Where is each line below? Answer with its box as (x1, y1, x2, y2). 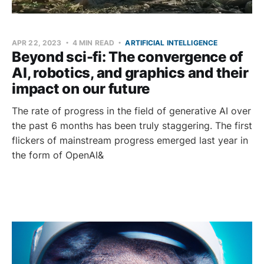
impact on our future (12, 80, 150, 97)
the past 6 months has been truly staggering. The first (12, 119, 252, 131)
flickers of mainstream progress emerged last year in (12, 134, 248, 146)
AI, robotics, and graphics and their (12, 64, 249, 81)
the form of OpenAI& (12, 148, 104, 161)
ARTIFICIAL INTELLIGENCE (125, 38, 218, 47)
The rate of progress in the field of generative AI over (12, 104, 251, 117)
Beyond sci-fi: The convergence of (12, 48, 243, 65)
